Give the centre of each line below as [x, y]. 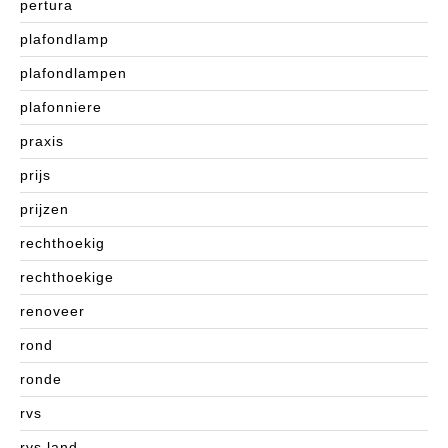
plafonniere [61, 106]
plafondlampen [73, 72]
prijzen [44, 208]
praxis [42, 140]
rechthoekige [67, 276]
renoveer [52, 310]
